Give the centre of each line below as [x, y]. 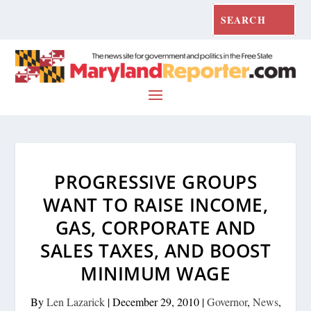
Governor [227, 301]
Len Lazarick [75, 301]
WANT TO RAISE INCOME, [155, 204]
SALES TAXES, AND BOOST [155, 250]
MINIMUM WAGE [155, 273]
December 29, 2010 [155, 301]
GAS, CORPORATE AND [155, 227]
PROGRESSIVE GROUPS [155, 182]
